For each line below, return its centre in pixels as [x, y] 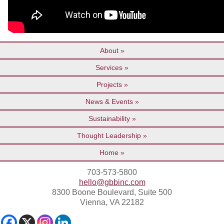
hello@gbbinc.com [112, 182]
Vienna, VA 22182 [112, 202]
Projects [109, 84]
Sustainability [109, 118]
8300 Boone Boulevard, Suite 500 [112, 192]
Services [109, 67]
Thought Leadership [109, 135]
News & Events [109, 101]
